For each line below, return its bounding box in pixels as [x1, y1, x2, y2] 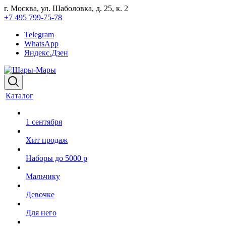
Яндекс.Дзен [24, 48, 68, 57]
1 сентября [26, 118, 62, 126]
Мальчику [26, 172, 60, 181]
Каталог [6, 91, 33, 100]
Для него [26, 208, 56, 217]
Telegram [24, 30, 54, 39]
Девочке [26, 190, 54, 199]
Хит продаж [26, 136, 68, 144]
